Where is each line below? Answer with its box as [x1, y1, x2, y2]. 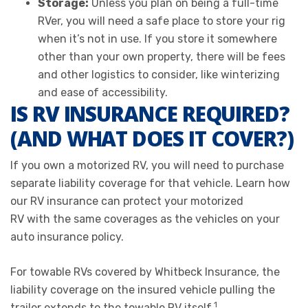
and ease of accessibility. [38, 85, 168, 99]
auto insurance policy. [10, 230, 124, 243]
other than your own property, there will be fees [38, 49, 285, 63]
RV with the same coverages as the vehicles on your [10, 212, 280, 225]
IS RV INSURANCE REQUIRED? [10, 99, 290, 128]
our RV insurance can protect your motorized [10, 194, 243, 208]
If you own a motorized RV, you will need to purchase [10, 158, 284, 172]
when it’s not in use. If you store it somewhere [38, 32, 277, 45]
